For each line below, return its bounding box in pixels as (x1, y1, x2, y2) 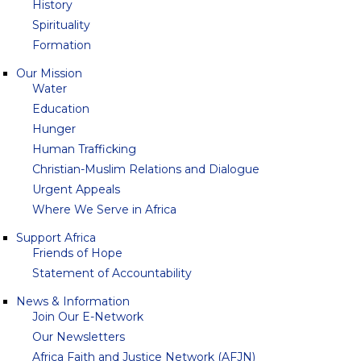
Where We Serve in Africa (32, 202, 176, 217)
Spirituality (32, 18, 90, 32)
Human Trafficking (32, 142, 136, 156)
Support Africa (16, 230, 96, 245)
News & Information (16, 294, 130, 309)
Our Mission (16, 66, 82, 81)
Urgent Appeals (32, 182, 120, 197)
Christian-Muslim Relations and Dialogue (32, 162, 259, 176)
